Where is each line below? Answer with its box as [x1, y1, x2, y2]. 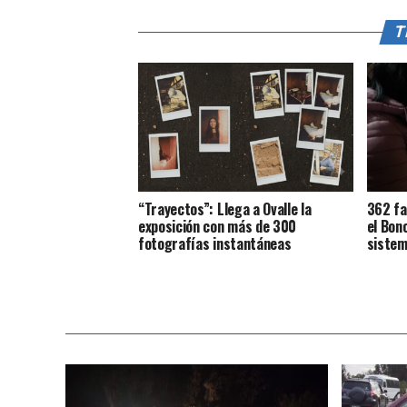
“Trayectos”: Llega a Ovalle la [138, 198, 312, 221]
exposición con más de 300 [138, 215, 296, 238]
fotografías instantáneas [138, 233, 294, 255]
